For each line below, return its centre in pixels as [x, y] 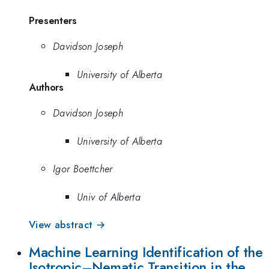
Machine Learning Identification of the [146, 252]
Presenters [53, 20]
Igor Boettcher [83, 169]
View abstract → [67, 225]
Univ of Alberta [109, 197]
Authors [46, 87]
